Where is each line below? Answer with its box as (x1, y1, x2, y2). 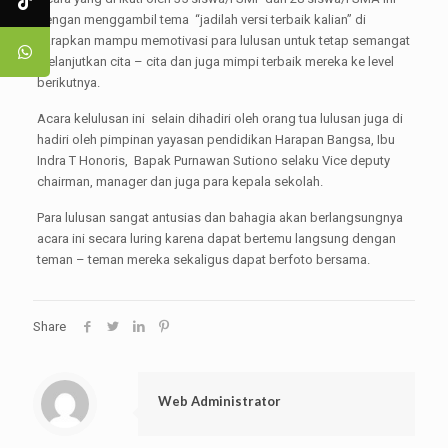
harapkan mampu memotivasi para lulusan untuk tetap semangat (36, 33, 410, 48)
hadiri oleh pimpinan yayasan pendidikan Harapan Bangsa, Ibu (36, 132, 395, 147)
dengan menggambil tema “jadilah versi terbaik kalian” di (36, 12, 366, 27)
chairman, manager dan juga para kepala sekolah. (36, 174, 323, 189)
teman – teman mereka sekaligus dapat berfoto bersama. (36, 252, 370, 267)
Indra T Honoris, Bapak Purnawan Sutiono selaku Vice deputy (36, 153, 390, 168)
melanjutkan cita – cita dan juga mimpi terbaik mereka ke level (36, 54, 394, 69)
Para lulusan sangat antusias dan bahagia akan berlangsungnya (36, 210, 403, 225)
